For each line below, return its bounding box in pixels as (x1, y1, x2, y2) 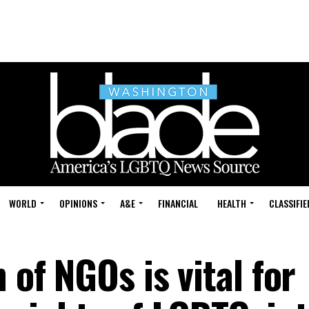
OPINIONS (59, 196, 97, 210)
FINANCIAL (158, 196, 198, 210)
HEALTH (217, 196, 246, 210)
